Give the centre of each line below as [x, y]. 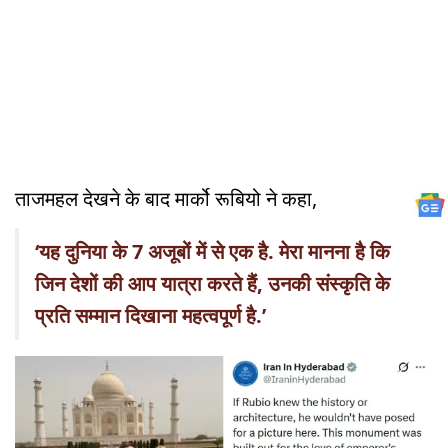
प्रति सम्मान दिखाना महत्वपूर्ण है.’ [150, 315]
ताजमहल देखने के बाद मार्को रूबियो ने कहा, [168, 198]
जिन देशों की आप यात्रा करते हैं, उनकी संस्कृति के [212, 283]
